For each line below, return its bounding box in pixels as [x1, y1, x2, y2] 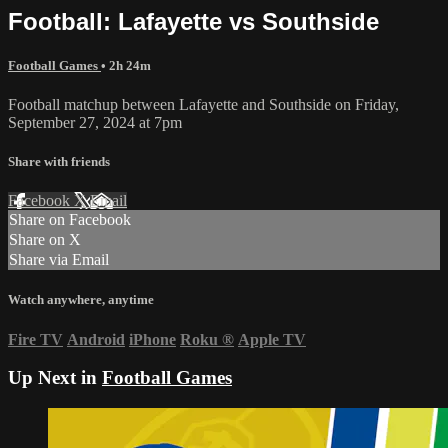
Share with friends [8, 154, 110, 170]
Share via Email [9, 251, 109, 269]
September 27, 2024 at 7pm [8, 113, 182, 131]
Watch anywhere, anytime [8, 292, 154, 308]
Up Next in [8, 367, 102, 389]
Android [67, 330, 125, 348]
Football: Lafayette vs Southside [8, 7, 379, 35]
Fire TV [8, 330, 63, 348]
